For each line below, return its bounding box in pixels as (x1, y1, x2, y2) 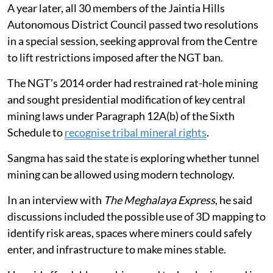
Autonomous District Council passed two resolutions (7, 17, 258, 31)
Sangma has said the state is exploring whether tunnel (7, 151, 260, 165)
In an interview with (7, 193, 104, 207)
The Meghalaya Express (104, 193, 215, 207)
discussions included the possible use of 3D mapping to (7, 209, 266, 223)
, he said (215, 193, 252, 207)
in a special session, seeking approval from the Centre (7, 34, 257, 48)
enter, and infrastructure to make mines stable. (7, 242, 226, 256)
